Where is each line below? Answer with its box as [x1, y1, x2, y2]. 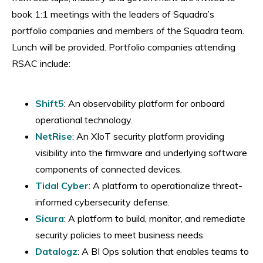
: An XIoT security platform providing [72, 130, 224, 142]
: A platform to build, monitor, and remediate [64, 212, 245, 224]
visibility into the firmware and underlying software [35, 146, 247, 159]
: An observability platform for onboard [64, 97, 225, 109]
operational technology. [35, 113, 133, 126]
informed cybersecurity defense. [35, 195, 170, 208]
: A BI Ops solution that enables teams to [77, 245, 249, 257]
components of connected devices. [35, 163, 182, 175]
